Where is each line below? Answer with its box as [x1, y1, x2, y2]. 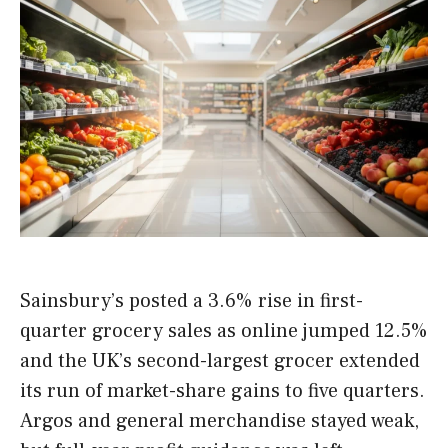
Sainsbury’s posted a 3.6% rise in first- [20, 288, 363, 315]
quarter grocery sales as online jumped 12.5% [20, 318, 428, 345]
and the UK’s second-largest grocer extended [20, 348, 420, 375]
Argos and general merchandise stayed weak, [20, 408, 419, 435]
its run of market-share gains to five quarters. [20, 378, 425, 405]
